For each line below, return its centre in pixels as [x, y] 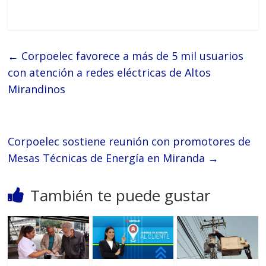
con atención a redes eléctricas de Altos [110, 73]
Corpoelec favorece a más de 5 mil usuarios [131, 56]
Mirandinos [37, 89]
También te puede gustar [121, 196]
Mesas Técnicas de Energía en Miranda [108, 158]
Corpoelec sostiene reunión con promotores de [129, 142]
